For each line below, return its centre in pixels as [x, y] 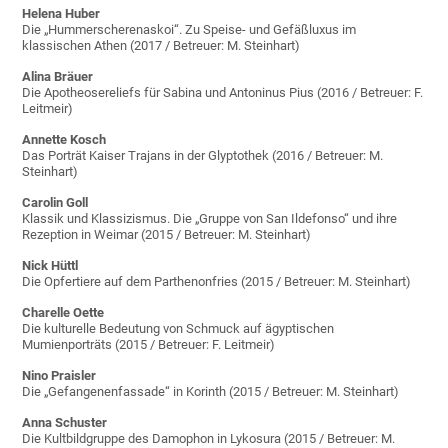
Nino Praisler [59, 376]
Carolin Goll [55, 203]
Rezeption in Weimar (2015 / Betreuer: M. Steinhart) [167, 235]
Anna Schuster [65, 423]
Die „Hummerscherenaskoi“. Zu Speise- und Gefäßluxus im [189, 30]
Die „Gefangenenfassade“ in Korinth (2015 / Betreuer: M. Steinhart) [211, 392]
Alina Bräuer [58, 77]
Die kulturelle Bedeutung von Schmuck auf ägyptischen [178, 329]
